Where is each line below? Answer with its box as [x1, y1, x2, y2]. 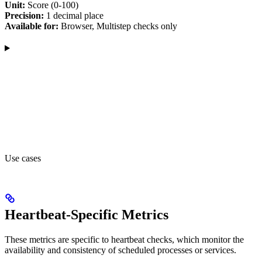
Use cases [5, 153, 41, 163]
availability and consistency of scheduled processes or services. [5, 244, 236, 255]
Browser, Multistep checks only [58, 20, 177, 31]
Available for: [5, 20, 58, 31]
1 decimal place [44, 10, 104, 20]
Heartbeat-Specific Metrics [5, 206, 168, 222]
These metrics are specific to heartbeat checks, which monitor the [5, 234, 244, 244]
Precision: [5, 10, 44, 20]
